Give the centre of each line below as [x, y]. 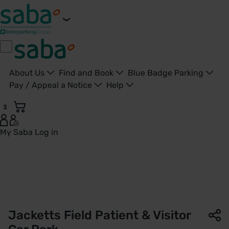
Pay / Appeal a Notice [52, 85]
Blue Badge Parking [167, 73]
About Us [28, 73]
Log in [47, 132]
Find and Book [87, 73]
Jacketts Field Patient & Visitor [99, 215]
